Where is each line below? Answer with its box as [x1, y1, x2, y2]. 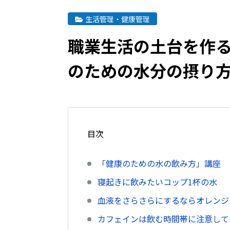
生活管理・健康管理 [85, 13, 150, 24]
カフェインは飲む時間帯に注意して [98, 213, 229, 225]
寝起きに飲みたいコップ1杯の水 [98, 176, 217, 188]
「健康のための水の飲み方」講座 [98, 157, 221, 169]
